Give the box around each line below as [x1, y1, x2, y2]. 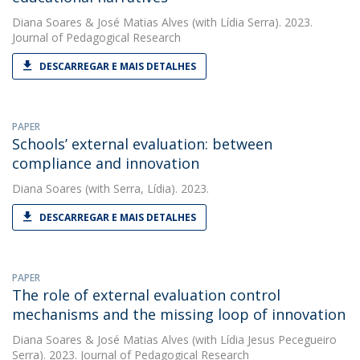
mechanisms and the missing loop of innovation [12, 305, 346, 324]
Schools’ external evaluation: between [12, 134, 272, 153]
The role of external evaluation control [12, 285, 280, 305]
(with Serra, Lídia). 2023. [82, 181, 209, 196]
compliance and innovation [12, 153, 199, 173]
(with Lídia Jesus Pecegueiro [189, 332, 337, 347]
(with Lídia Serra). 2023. [189, 14, 313, 30]
